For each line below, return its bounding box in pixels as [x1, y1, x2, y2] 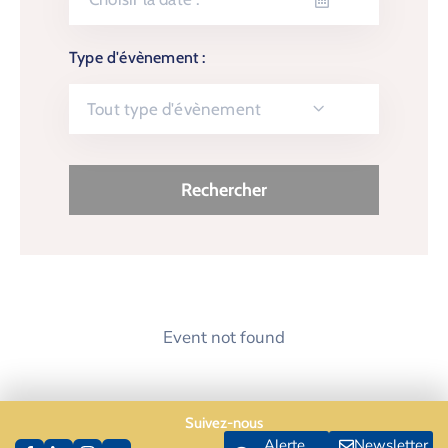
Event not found [163, 326, 285, 349]
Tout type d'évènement [87, 99, 262, 119]
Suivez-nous [185, 414, 263, 432]
